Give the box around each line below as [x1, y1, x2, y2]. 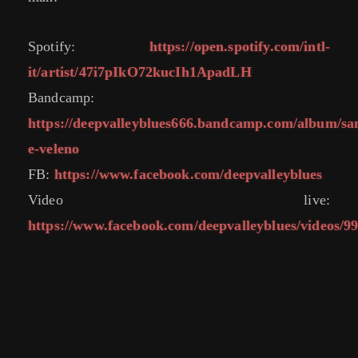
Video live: [28, 192, 330, 209]
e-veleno [28, 141, 80, 157]
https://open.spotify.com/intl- [149, 38, 330, 55]
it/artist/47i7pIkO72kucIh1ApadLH [28, 64, 252, 81]
